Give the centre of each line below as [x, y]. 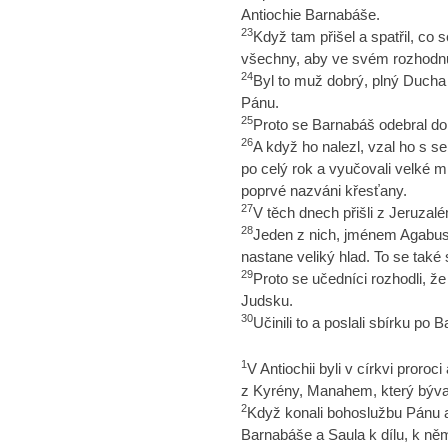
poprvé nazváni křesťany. [323, 190]
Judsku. [266, 300]
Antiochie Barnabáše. [310, 14]
